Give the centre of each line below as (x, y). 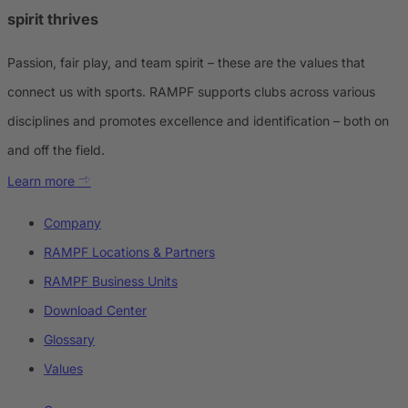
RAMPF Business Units (111, 281)
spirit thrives (53, 19)
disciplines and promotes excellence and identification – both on (198, 121)
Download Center (95, 311)
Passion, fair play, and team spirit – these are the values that (186, 63)
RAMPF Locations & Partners (129, 252)
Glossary (69, 340)
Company (72, 223)
